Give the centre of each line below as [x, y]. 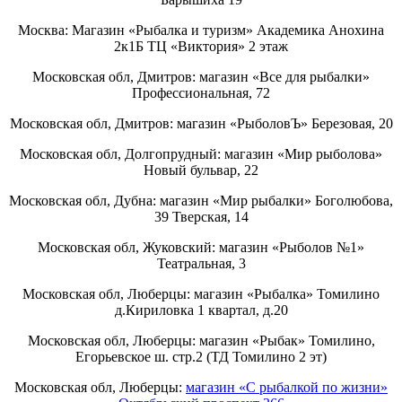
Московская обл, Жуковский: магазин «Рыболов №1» [201, 247]
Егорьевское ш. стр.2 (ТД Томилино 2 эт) [201, 356]
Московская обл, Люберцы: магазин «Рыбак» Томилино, [201, 340]
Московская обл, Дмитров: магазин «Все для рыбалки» [201, 76]
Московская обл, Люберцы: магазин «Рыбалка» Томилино [201, 293]
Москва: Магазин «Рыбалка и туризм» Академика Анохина [201, 30]
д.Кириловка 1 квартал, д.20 [201, 310]
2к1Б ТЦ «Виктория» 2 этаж [201, 46]
